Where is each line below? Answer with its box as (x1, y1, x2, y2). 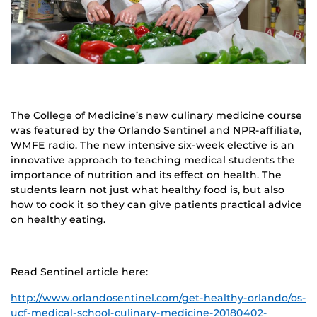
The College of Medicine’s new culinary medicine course (11, 108, 302, 122)
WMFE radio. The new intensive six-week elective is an (11, 138, 294, 151)
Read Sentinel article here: (11, 265, 148, 278)
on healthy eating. (11, 212, 105, 226)
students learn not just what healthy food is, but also (11, 183, 284, 196)
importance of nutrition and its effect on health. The (11, 168, 282, 181)
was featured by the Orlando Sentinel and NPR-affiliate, (11, 123, 301, 137)
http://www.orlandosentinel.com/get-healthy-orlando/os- (11, 291, 306, 304)
